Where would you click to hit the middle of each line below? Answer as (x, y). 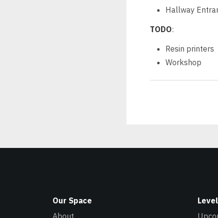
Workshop (183, 62)
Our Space (72, 200)
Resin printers (190, 48)
